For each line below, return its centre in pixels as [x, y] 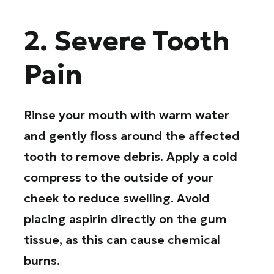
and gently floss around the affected [132, 136]
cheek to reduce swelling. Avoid [117, 198]
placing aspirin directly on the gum [126, 219]
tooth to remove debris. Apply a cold [131, 157]
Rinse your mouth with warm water [127, 115]
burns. [42, 261]
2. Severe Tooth [127, 40]
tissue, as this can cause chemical [122, 240]
